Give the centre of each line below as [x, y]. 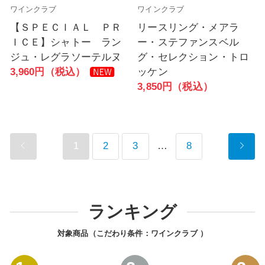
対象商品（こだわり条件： [104, 234]
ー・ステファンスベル [188, 42]
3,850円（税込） [175, 86]
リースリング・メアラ [188, 27]
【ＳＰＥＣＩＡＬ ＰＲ [66, 27]
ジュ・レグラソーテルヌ [66, 57]
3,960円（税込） [48, 72]
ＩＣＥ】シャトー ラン [66, 42]
